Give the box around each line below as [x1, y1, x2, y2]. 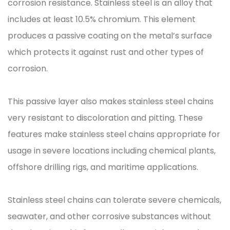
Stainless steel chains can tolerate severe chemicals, [8, 194, 221, 206]
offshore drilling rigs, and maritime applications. [8, 161, 200, 173]
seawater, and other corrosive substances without [8, 210, 211, 222]
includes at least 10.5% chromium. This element [8, 13, 196, 25]
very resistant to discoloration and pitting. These [8, 112, 203, 124]
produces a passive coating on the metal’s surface [8, 30, 212, 42]
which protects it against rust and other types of [8, 46, 204, 58]
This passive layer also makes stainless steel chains [8, 95, 214, 107]
